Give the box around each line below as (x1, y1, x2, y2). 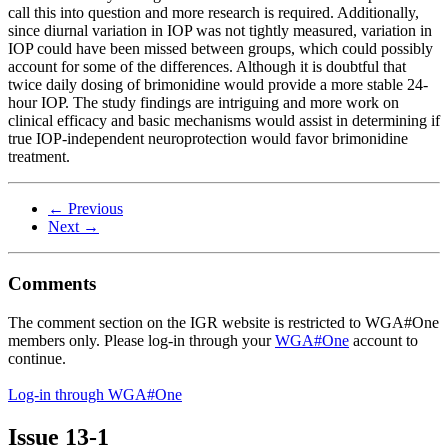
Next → (48, 218, 99, 236)
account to (349, 331, 418, 349)
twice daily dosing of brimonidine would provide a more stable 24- (8, 76, 428, 94)
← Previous (48, 200, 123, 218)
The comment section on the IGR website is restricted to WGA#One (8, 313, 439, 331)
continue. (8, 349, 66, 367)
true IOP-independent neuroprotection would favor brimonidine (8, 130, 408, 148)
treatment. (8, 148, 70, 166)
